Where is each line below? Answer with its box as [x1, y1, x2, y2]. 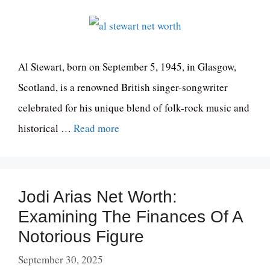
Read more [74, 121, 119, 136]
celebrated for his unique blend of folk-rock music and [18, 101, 250, 115]
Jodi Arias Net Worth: [18, 187, 177, 207]
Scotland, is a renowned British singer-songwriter [18, 80, 228, 95]
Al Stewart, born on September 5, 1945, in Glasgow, [18, 60, 236, 74]
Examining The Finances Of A [18, 207, 242, 227]
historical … [18, 121, 74, 136]
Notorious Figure [18, 227, 144, 246]
